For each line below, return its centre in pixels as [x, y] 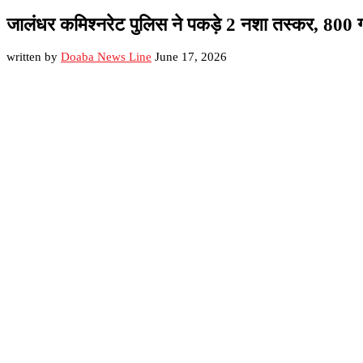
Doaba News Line [106, 57]
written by [34, 57]
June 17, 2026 [191, 57]
